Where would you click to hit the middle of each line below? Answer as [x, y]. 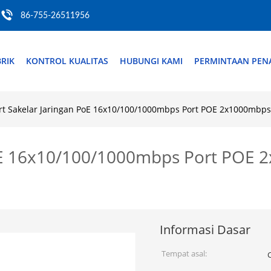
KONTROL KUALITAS [67, 61]
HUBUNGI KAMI [151, 61]
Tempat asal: [184, 253]
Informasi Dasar [205, 230]
